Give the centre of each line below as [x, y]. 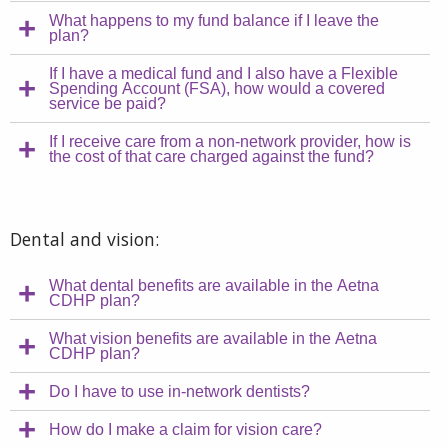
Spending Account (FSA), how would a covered [217, 88]
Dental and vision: [84, 239]
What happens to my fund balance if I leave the [214, 20]
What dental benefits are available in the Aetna [214, 285]
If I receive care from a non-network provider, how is [230, 141]
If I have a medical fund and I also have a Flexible [224, 73]
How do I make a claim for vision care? [186, 429]
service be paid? [108, 103]
